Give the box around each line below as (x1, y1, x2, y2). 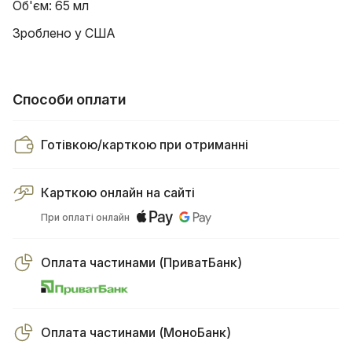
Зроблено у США (13, 24, 115, 41)
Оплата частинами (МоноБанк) (41, 324, 231, 340)
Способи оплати (13, 90, 126, 108)
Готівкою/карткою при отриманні (41, 136, 248, 152)
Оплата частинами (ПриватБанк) (41, 254, 242, 270)
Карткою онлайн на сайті (41, 184, 195, 200)
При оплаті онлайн (41, 211, 137, 223)
